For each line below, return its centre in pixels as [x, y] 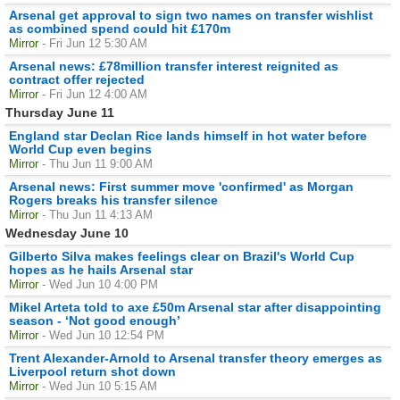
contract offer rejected [77, 79]
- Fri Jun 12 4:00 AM [95, 94]
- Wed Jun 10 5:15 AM [100, 386]
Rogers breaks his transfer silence [113, 200]
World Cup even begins [80, 149]
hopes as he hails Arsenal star [101, 269]
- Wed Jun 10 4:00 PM [100, 284]
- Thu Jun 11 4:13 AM [97, 214]
